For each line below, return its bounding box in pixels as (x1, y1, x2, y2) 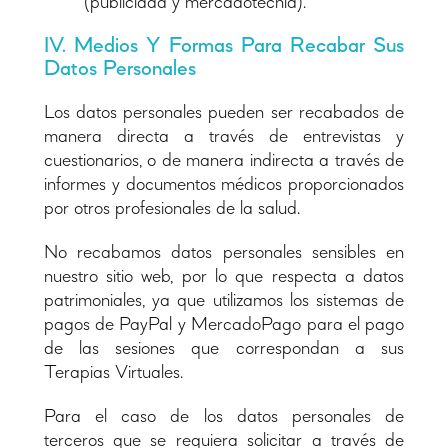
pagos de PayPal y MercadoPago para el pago (43, 314, 405, 335)
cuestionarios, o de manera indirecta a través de (43, 150, 405, 171)
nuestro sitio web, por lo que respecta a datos (43, 266, 405, 287)
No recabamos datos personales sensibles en (43, 242, 405, 263)
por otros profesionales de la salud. (43, 198, 300, 219)
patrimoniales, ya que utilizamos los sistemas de (43, 290, 405, 311)
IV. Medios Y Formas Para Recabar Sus (43, 33, 405, 58)
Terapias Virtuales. (43, 362, 183, 383)
